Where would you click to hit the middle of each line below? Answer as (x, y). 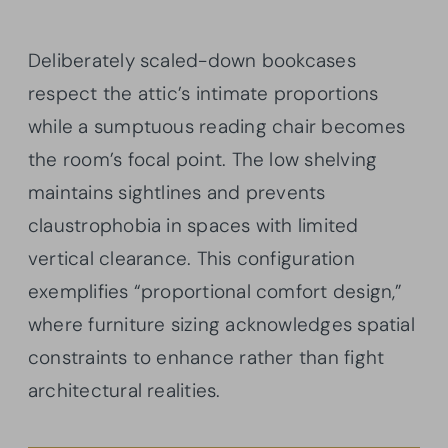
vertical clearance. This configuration (191, 259)
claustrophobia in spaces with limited (193, 226)
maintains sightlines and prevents (177, 193)
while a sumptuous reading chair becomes (216, 127)
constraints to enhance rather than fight (206, 358)
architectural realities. (124, 391)
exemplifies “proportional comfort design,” (215, 292)
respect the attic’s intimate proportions (203, 94)
